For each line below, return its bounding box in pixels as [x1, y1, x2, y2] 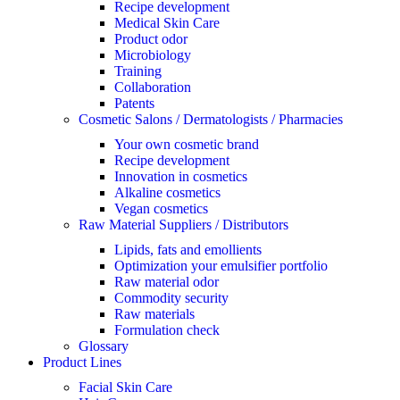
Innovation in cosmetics [114, 169, 247, 184]
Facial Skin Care [79, 379, 172, 395]
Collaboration [114, 79, 191, 95]
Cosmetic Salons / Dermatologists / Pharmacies [79, 112, 343, 127]
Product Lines [43, 354, 121, 370]
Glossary [79, 338, 129, 354]
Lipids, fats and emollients [114, 242, 262, 257]
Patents [114, 96, 154, 111]
